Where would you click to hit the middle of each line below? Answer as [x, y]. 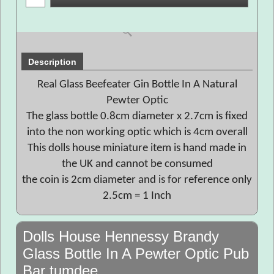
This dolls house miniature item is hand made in [137, 148]
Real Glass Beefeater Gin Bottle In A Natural [137, 85]
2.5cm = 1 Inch [137, 196]
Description [52, 62]
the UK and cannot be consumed [137, 164]
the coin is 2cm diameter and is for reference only [137, 180]
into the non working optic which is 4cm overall [137, 132]
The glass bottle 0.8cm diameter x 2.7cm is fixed [137, 117]
